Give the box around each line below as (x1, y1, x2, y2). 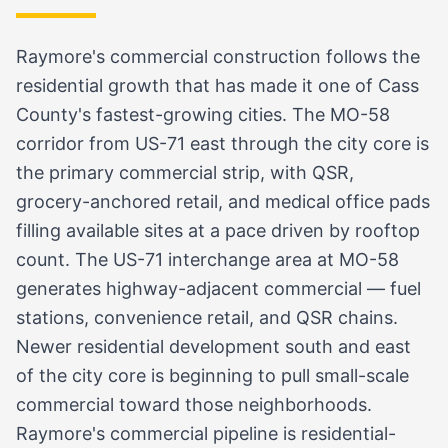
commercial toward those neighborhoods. (16, 393, 372, 415)
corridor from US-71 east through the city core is (16, 132, 429, 154)
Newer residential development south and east (16, 335, 411, 357)
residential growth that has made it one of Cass (16, 74, 419, 96)
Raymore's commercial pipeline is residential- (16, 422, 396, 444)
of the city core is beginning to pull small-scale (16, 364, 409, 386)
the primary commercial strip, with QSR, (16, 161, 354, 183)
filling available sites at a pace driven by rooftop (16, 219, 420, 241)
